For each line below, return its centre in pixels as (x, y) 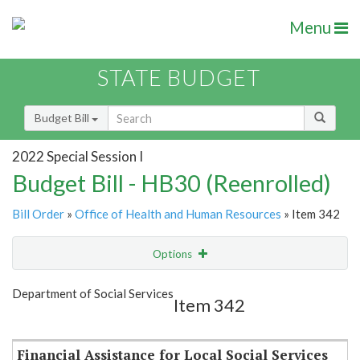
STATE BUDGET (179, 78)
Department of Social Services (93, 294)
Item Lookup (48, 321)
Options (174, 254)
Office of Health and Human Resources (178, 214)
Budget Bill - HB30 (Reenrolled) (172, 183)
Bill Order (38, 214)
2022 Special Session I (78, 156)
